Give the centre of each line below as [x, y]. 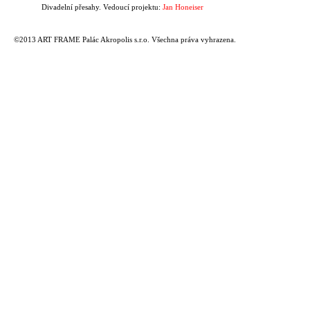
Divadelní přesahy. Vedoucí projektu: [102, 7]
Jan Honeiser [183, 7]
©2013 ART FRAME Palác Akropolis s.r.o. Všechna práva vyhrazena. [125, 39]
